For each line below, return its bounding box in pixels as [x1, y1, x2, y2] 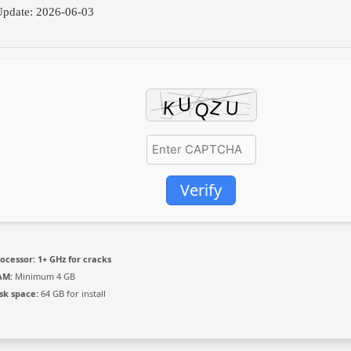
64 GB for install [38, 287, 107, 299]
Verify [180, 179, 223, 201]
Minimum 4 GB [13, 270, 76, 282]
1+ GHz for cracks [35, 252, 112, 265]
